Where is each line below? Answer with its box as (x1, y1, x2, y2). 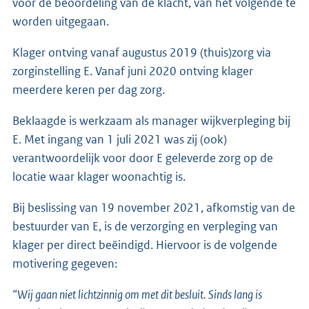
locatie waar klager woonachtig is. (12, 168, 186, 184)
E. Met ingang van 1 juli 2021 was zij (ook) (12, 131, 227, 147)
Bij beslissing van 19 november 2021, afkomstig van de (12, 199, 295, 215)
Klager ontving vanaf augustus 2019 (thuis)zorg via (12, 44, 271, 60)
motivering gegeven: (12, 255, 117, 271)
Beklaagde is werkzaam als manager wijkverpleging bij (12, 112, 290, 128)
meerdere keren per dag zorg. (12, 81, 165, 97)
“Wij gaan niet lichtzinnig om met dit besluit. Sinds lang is (12, 286, 262, 302)
